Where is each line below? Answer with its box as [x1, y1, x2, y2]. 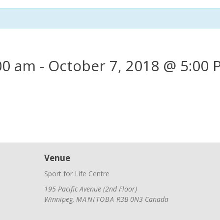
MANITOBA [76, 194, 115, 204]
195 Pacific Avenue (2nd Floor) [44, 184, 137, 193]
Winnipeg [44, 194, 73, 204]
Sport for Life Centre [44, 169, 110, 178]
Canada [145, 194, 169, 204]
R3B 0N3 [116, 194, 143, 204]
